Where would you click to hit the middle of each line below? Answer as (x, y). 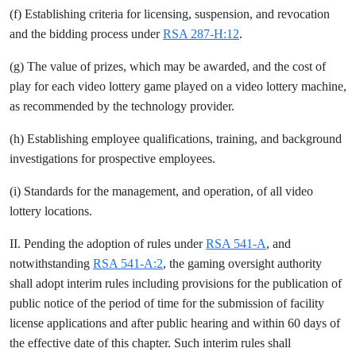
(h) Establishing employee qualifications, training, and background (176, 139)
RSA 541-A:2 (128, 263)
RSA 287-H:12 (201, 34)
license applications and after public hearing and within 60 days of (175, 323)
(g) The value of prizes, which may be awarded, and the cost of (168, 66)
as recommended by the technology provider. (122, 106)
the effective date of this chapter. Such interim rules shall (150, 343)
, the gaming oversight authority (242, 263)
